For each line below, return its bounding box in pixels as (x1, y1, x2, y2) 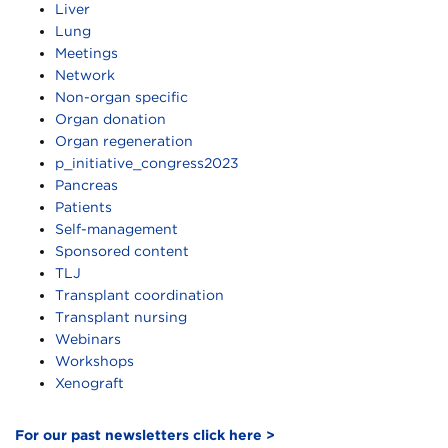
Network (55, 67, 115, 84)
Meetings (55, 45, 118, 62)
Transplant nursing (55, 309, 187, 326)
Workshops (55, 353, 134, 370)
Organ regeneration (55, 133, 193, 150)
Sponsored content (55, 243, 189, 260)
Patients (55, 199, 112, 216)
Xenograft (55, 375, 124, 392)
